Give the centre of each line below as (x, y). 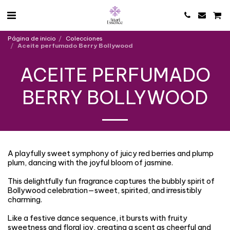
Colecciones (84, 38)
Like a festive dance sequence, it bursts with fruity (98, 218)
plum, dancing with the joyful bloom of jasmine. (90, 162)
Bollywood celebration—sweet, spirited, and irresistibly (105, 190)
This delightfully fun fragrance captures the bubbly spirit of (111, 181)
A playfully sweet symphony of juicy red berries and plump (111, 153)
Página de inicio (32, 38)
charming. (25, 199)
